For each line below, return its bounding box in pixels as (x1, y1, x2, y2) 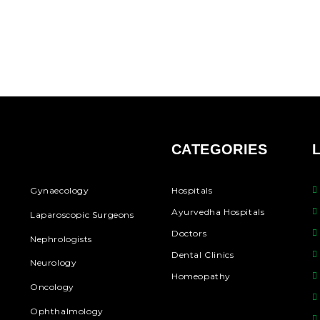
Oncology (30, 281, 74, 292)
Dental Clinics (171, 249, 234, 260)
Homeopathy (171, 271, 231, 281)
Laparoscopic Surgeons (30, 209, 134, 220)
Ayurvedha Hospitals (171, 206, 265, 217)
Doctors (171, 228, 207, 239)
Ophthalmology (30, 305, 104, 316)
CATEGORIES (171, 141, 267, 157)
